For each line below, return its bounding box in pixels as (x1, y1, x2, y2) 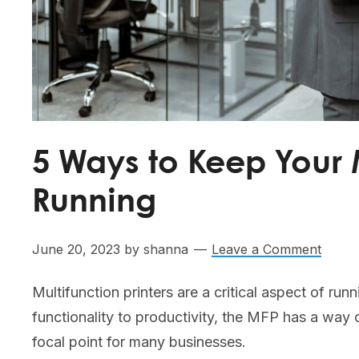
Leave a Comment (212, 241, 321, 258)
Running (32, 188, 156, 219)
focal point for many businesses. (32, 333, 246, 351)
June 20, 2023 (32, 241, 120, 258)
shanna (143, 241, 188, 258)
